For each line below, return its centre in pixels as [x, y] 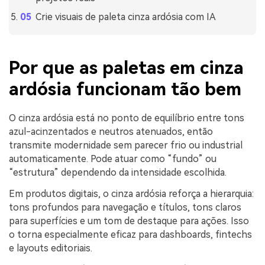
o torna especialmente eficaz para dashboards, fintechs [130, 235]
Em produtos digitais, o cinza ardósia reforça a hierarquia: [131, 194]
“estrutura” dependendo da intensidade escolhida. [118, 173]
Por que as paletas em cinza [126, 68]
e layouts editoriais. [51, 248]
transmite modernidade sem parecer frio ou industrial [126, 146]
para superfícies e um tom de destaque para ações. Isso [129, 221]
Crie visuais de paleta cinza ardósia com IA [125, 17]
